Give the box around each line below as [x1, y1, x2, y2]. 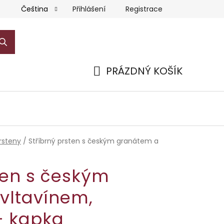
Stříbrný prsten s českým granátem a [28, 135, 158, 146]
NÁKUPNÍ [92, 75, 135, 90]
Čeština [21, 4, 50, 14]
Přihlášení [72, 3, 105, 14]
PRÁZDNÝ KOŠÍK [106, 63, 182, 78]
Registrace [125, 3, 162, 14]
